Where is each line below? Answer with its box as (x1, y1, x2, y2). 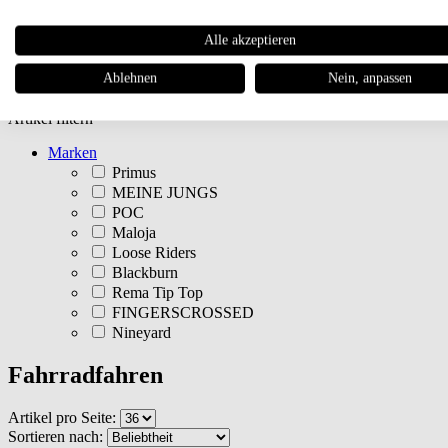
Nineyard (108, 324, 171, 341)
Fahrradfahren (8, 361, 163, 388)
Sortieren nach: (8, 427, 103, 445)
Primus (108, 164, 156, 181)
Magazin (48, 34, 103, 51)
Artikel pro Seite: (8, 408, 116, 426)
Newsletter (48, 16, 116, 33)
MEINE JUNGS (108, 184, 218, 201)
